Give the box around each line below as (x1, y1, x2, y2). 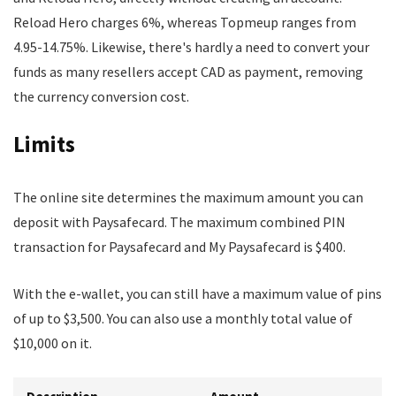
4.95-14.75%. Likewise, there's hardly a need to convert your (13, 38, 369, 56)
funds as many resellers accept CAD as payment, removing (13, 63, 363, 80)
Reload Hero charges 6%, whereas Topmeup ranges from (13, 13, 356, 31)
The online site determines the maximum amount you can (13, 188, 363, 206)
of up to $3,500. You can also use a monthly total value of (13, 309, 353, 327)
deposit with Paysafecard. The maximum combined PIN (13, 213, 346, 231)
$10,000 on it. (13, 334, 92, 352)
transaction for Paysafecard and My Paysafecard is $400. (13, 238, 348, 255)
